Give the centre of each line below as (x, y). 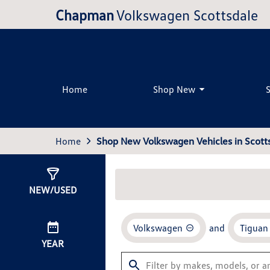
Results (148, 183)
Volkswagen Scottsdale (187, 14)
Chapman (85, 14)
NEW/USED (53, 190)
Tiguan (254, 228)
